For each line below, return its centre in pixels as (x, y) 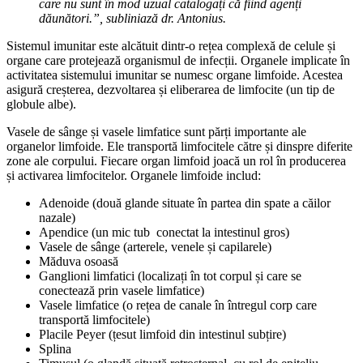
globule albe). (41, 104)
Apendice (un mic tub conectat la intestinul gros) (164, 232)
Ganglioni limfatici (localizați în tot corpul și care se (170, 275)
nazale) (57, 217)
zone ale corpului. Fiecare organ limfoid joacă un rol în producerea (176, 160)
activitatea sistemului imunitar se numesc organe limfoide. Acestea (175, 75)
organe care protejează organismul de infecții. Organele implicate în (178, 60)
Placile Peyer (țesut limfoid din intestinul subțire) (162, 334)
